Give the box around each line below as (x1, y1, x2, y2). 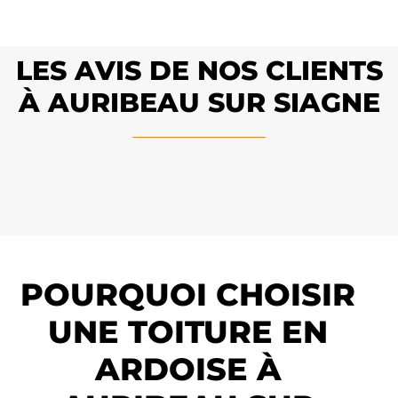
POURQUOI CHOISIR (20, 275, 356, 314)
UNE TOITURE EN (48, 313, 329, 352)
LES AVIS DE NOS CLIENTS (15, 53, 383, 87)
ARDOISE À (94, 350, 282, 389)
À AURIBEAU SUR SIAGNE (18, 85, 380, 119)
